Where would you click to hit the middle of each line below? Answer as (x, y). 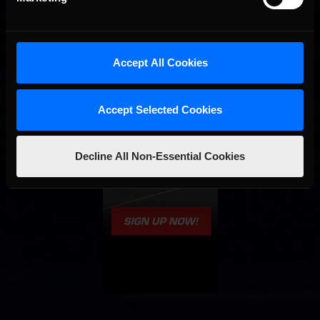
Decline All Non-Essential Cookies (160, 156)
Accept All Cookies (160, 62)
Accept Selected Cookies (160, 109)
